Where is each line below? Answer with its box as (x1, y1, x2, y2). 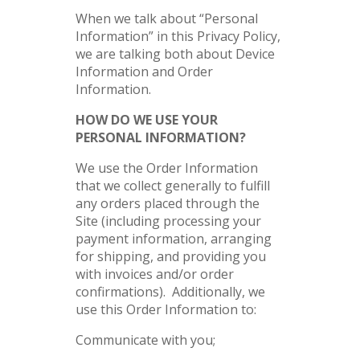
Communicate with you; (76, 331, 215, 349)
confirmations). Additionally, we (76, 283, 265, 301)
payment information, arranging (76, 230, 272, 247)
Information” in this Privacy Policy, (76, 27, 280, 45)
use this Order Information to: (76, 301, 256, 318)
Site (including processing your (76, 212, 261, 230)
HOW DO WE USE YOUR (76, 111, 218, 129)
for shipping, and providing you (76, 247, 266, 265)
